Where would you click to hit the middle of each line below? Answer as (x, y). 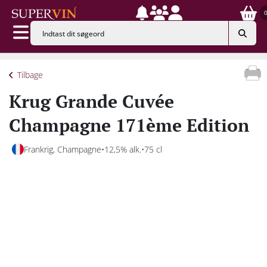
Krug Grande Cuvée (91, 101)
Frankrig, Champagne (63, 149)
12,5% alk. (123, 149)
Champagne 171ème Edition (129, 125)
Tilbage (30, 75)
